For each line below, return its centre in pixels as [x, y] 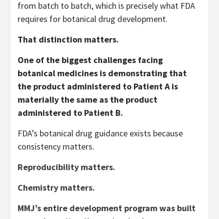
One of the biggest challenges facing [90, 60]
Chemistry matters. [56, 187]
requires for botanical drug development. [93, 19]
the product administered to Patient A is [98, 86]
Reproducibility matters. [66, 167]
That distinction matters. [68, 39]
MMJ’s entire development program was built [107, 208]
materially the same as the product [88, 99]
